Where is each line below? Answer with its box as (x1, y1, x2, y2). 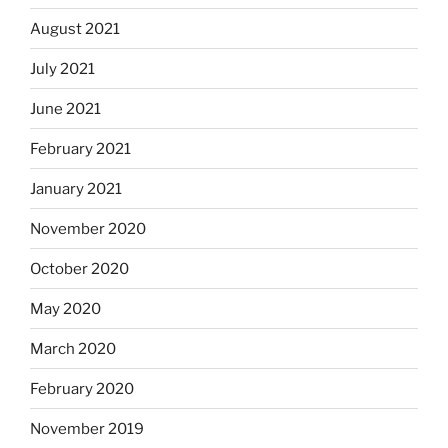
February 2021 (30, 139, 131, 158)
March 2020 (30, 339, 116, 358)
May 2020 (30, 299, 101, 318)
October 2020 (30, 259, 129, 278)
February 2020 (30, 379, 134, 398)
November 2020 (30, 219, 146, 238)
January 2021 (30, 179, 122, 198)
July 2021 (30, 59, 95, 78)
